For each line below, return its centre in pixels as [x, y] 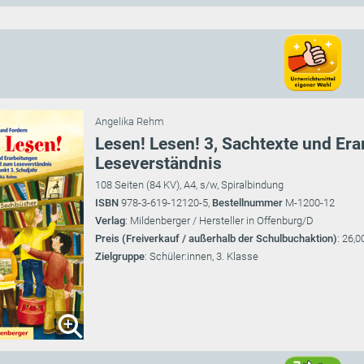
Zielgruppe [120, 256]
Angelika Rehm [130, 121]
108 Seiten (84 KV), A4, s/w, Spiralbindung [189, 184]
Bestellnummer [249, 202]
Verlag [110, 220]
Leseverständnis [158, 163]
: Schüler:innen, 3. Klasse [201, 256]
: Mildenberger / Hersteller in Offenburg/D [219, 220]
